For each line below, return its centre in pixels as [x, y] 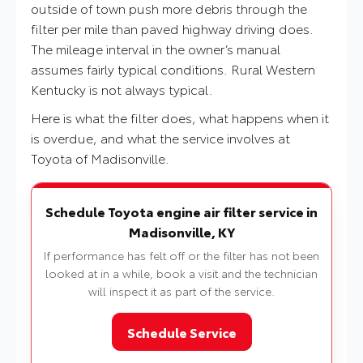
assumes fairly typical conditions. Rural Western [173, 69]
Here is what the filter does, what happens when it [180, 117]
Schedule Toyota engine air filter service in [181, 211]
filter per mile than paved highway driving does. [172, 28]
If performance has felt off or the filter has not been [181, 256]
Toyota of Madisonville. [100, 158]
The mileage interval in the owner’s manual [156, 49]
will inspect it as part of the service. [181, 291]
